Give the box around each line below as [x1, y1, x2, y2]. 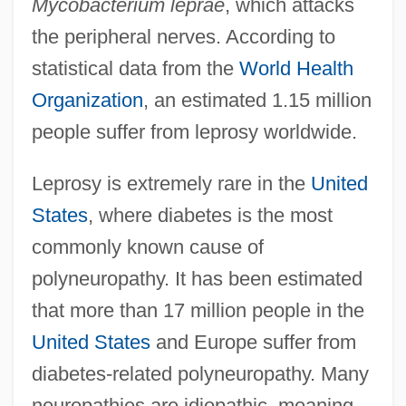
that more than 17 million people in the [31, 299, 364, 323]
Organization [31, 89, 143, 112]
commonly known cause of [31, 236, 264, 259]
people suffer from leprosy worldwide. [31, 121, 357, 144]
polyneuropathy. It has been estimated [31, 267, 362, 291]
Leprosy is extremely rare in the [31, 172, 311, 196]
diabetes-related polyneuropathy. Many [31, 362, 369, 386]
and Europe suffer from [150, 331, 356, 354]
